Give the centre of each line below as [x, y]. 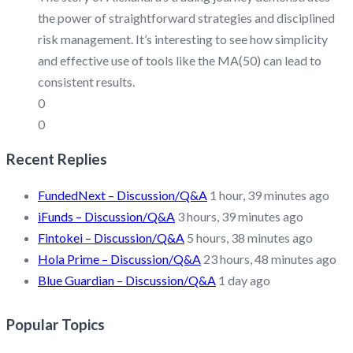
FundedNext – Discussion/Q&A [123, 195]
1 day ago [244, 281]
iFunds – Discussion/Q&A [106, 217]
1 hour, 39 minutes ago [269, 195]
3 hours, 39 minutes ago [240, 217]
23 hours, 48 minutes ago [270, 259]
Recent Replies [57, 160]
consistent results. [86, 81]
